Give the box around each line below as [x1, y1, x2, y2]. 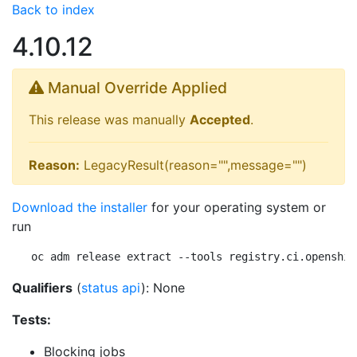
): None [141, 280, 185, 296]
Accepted [190, 112, 250, 127]
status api [81, 280, 141, 296]
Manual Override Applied [44, 78, 227, 97]
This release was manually [29, 112, 190, 127]
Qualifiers [12, 280, 73, 296]
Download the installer [12, 199, 147, 215]
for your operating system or [147, 199, 326, 215]
